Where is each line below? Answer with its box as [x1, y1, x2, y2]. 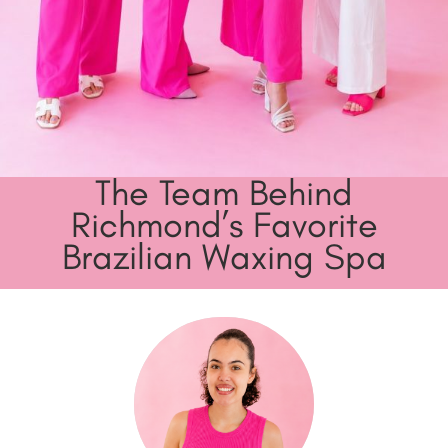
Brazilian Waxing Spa [61, 234, 387, 278]
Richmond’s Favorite [70, 202, 378, 246]
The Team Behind [95, 170, 353, 214]
